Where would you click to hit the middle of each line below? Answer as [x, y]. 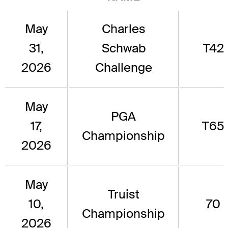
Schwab [123, 48]
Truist [123, 194]
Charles [123, 29]
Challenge [123, 68]
